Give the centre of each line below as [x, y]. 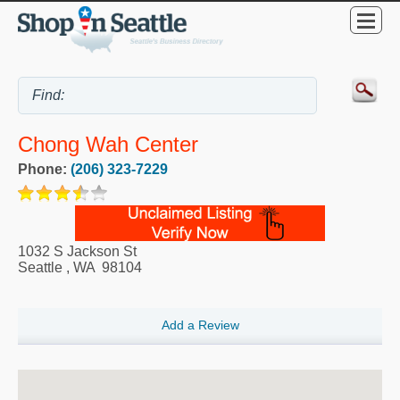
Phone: [44, 169]
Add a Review [200, 325]
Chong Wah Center [108, 144]
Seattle [40, 267]
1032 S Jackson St [77, 251]
